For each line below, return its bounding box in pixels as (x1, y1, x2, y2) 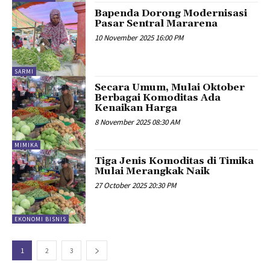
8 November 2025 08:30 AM (95, 116, 180, 127)
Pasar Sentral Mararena (95, 17, 218, 30)
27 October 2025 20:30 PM (95, 180, 177, 191)
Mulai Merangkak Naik (95, 165, 210, 178)
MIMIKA (14, 141, 38, 149)
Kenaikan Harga (95, 101, 178, 114)
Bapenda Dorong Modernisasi (95, 7, 248, 20)
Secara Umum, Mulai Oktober (95, 81, 245, 93)
